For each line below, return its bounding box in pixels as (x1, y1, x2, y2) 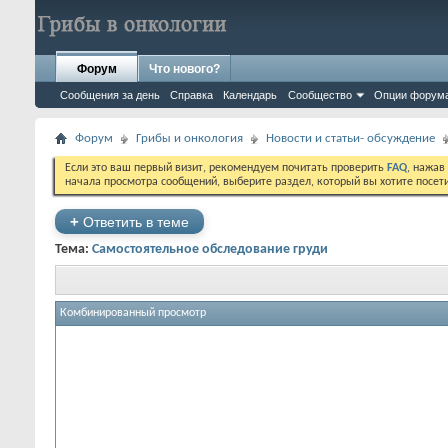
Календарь (223, 89, 277, 101)
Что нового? (149, 62, 220, 76)
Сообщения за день (60, 89, 160, 101)
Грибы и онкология (136, 132, 243, 145)
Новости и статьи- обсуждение (266, 132, 435, 145)
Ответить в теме (79, 214, 189, 230)
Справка (170, 89, 213, 101)
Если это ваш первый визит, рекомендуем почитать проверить (65, 162, 387, 174)
